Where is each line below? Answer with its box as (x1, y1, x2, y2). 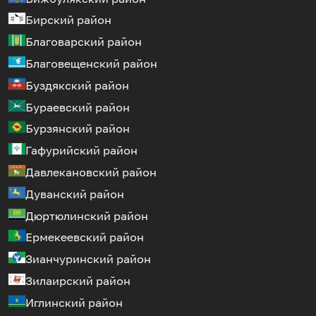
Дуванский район (25, 186, 124, 201)
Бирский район (25, 13, 111, 28)
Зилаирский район (25, 273, 130, 288)
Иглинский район (25, 295, 123, 310)
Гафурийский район (25, 143, 138, 158)
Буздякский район (25, 78, 129, 92)
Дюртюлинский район (25, 208, 148, 223)
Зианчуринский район (25, 252, 151, 267)
